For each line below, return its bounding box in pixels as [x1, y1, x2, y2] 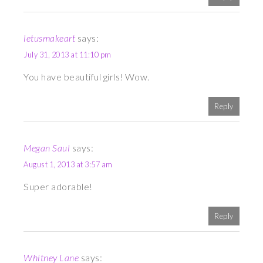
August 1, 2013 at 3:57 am [23, 160, 113, 170]
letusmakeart [23, 32, 76, 44]
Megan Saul [23, 142, 70, 154]
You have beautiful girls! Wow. [23, 71, 150, 83]
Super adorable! [23, 181, 93, 193]
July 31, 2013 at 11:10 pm [23, 50, 112, 60]
